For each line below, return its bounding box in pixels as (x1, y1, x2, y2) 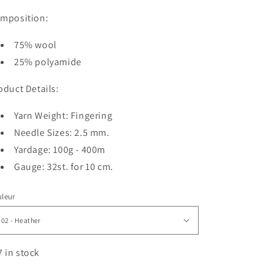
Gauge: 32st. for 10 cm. (14, 160, 113, 173)
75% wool (14, 38, 57, 51)
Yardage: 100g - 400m (14, 143, 105, 156)
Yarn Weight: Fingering (14, 108, 113, 122)
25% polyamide (14, 55, 82, 68)
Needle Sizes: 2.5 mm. (14, 126, 110, 139)
